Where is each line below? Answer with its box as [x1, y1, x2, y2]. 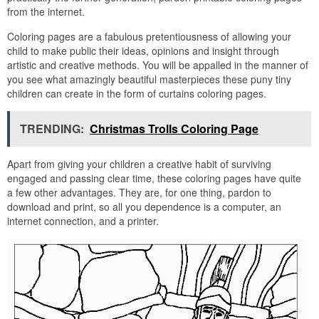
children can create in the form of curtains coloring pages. [7, 85, 266, 100]
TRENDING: [20, 120, 84, 137]
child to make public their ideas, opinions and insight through [7, 43, 279, 58]
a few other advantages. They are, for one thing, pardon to [7, 184, 271, 199]
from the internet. [7, 4, 85, 19]
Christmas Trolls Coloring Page [90, 120, 258, 137]
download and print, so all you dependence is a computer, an [7, 199, 281, 214]
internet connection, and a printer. [7, 213, 159, 228]
